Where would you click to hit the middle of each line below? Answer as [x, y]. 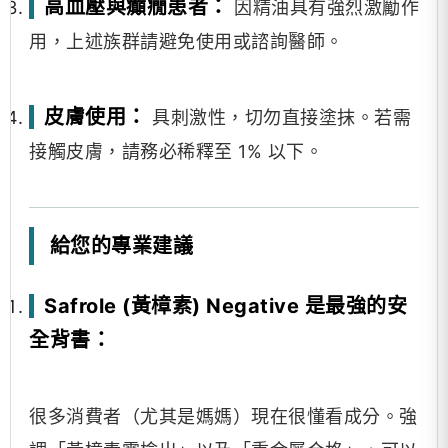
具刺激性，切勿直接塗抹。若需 [278, 117]
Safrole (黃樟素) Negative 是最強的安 [225, 306]
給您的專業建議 [118, 246]
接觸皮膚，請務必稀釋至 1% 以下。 [176, 151]
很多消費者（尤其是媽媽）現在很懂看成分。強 [223, 416]
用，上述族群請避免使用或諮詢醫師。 [186, 41]
